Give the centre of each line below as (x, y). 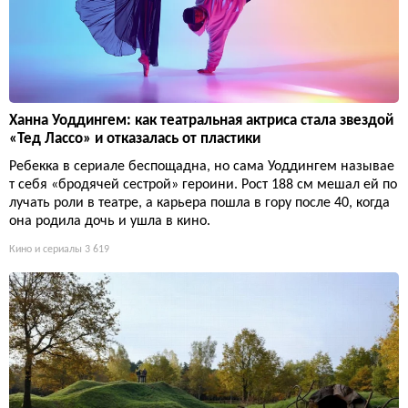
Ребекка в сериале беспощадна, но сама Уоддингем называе (202, 167)
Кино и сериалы (46, 250)
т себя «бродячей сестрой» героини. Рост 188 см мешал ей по (203, 185)
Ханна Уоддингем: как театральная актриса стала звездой (201, 121)
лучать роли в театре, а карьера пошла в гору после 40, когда (199, 204)
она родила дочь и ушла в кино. (110, 222)
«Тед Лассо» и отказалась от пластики (135, 139)
